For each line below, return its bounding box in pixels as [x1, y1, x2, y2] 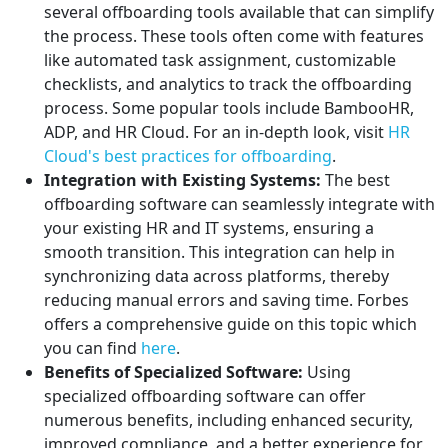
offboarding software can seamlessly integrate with [44, 193, 435, 216]
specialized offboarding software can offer [44, 385, 366, 408]
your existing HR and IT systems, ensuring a [44, 217, 374, 240]
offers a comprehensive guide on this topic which [44, 313, 417, 336]
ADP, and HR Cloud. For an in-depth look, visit [44, 121, 388, 144]
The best [321, 169, 390, 192]
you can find [44, 337, 141, 360]
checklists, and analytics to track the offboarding [44, 73, 412, 96]
